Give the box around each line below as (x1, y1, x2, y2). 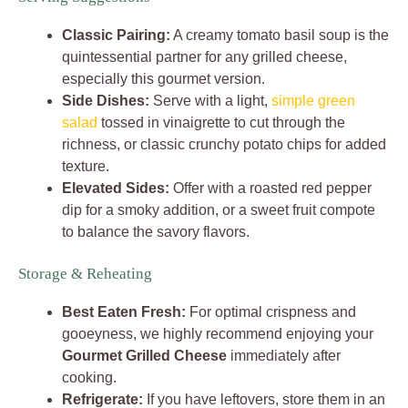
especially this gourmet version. (62, 70, 265, 87)
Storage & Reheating (18, 264, 152, 282)
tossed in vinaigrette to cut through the (97, 114, 345, 130)
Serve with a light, (149, 92, 271, 108)
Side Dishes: (62, 92, 149, 108)
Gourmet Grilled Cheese (62, 347, 227, 363)
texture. (62, 158, 109, 174)
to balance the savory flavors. (62, 223, 250, 240)
